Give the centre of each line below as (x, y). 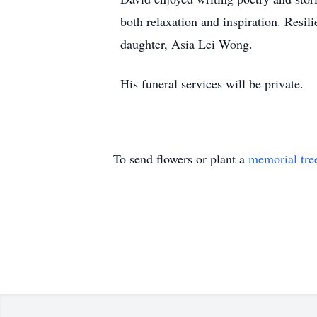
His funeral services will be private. (212, 83)
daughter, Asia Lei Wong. (186, 44)
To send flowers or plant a (181, 158)
